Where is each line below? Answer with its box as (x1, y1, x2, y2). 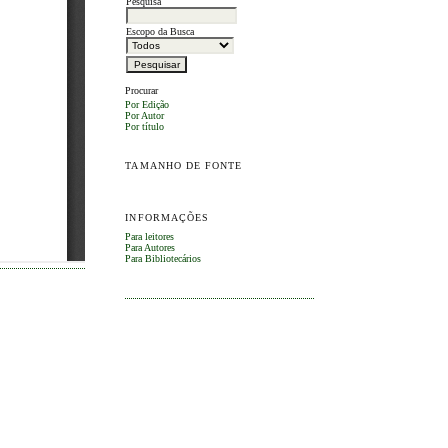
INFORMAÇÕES (125, 212, 209, 224)
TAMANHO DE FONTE (125, 160, 243, 172)
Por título (125, 120, 165, 132)
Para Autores (125, 242, 176, 254)
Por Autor (125, 109, 165, 121)
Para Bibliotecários (125, 253, 202, 265)
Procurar (125, 85, 159, 97)
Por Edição (125, 98, 170, 110)
